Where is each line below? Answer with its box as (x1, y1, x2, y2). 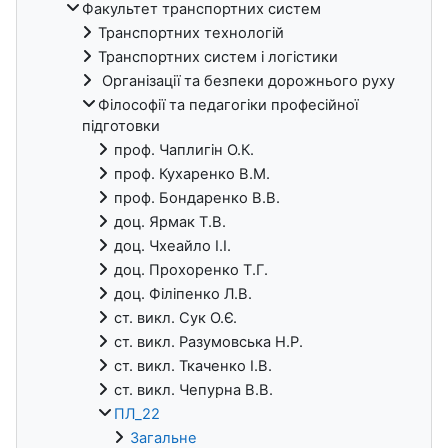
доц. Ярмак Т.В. (114, 213, 226, 232)
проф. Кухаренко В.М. (114, 165, 270, 184)
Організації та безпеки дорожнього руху (98, 72, 395, 91)
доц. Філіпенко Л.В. (114, 285, 252, 304)
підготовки (82, 117, 160, 136)
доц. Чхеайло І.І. (114, 237, 231, 256)
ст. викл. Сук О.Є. (114, 309, 237, 328)
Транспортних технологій (98, 24, 284, 43)
